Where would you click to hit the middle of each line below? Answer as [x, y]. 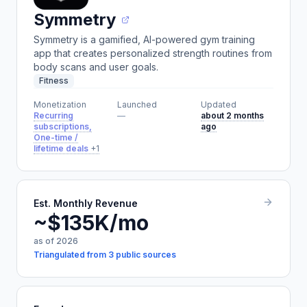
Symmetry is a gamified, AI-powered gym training [144, 39]
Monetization [60, 105]
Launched [137, 105]
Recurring [53, 115]
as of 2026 [56, 241]
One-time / [56, 137]
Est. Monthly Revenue [86, 203]
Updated [219, 105]
